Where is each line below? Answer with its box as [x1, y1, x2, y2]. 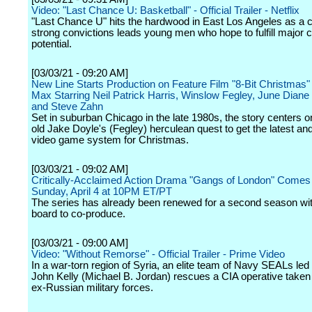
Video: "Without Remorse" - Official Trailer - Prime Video [31, 249, 285, 260]
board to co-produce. [31, 208, 125, 219]
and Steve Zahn [31, 101, 103, 112]
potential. [31, 38, 72, 49]
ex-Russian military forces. [31, 282, 153, 293]
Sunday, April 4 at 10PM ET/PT [31, 186, 172, 197]
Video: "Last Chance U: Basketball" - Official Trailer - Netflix [31, 5, 299, 16]
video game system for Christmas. [31, 134, 189, 146]
